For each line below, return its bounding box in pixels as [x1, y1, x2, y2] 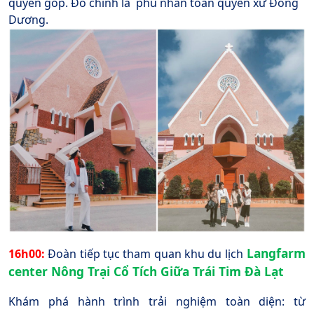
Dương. [8, 12, 48, 28]
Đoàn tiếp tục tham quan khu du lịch [48, 246, 243, 262]
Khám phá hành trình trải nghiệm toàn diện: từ [8, 294, 306, 310]
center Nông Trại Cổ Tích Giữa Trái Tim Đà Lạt [8, 263, 284, 280]
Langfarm [247, 245, 306, 262]
